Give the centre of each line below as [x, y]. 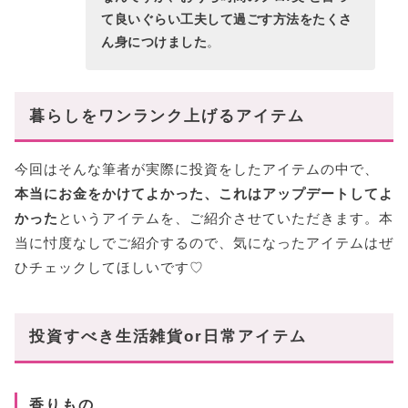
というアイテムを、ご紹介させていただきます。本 [226, 218]
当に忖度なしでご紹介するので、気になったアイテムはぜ [204, 242]
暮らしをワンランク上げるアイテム [167, 116]
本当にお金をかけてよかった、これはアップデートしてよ [204, 193]
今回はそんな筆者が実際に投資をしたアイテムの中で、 [197, 168]
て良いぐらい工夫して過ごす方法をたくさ [227, 20]
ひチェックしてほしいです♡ [109, 267]
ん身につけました [154, 42]
